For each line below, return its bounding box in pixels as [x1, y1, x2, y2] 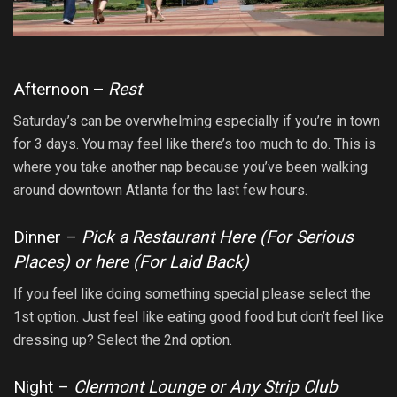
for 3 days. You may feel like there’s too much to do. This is [13, 136, 376, 153]
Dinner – [13, 226, 82, 247]
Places [13, 251, 64, 272]
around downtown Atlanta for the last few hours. [13, 182, 307, 199]
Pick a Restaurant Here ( [82, 226, 266, 247]
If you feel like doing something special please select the [13, 285, 370, 303]
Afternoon [13, 78, 89, 99]
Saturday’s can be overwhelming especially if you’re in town [13, 113, 380, 130]
